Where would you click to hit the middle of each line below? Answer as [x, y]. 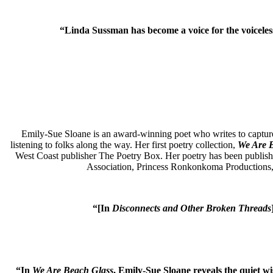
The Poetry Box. [130, 156]
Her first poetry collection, [186, 145]
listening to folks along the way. [71, 145]
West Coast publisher [57, 156]
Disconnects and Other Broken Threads [192, 208]
